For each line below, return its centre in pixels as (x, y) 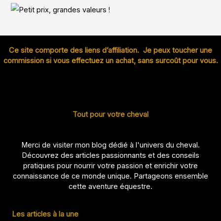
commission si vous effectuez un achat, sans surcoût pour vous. (110, 60)
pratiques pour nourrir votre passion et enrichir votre (110, 166)
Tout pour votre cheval (110, 114)
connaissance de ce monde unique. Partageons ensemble (110, 176)
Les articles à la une (45, 214)
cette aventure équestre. (110, 186)
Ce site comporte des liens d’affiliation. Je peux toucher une (110, 50)
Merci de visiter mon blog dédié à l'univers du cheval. (110, 145)
